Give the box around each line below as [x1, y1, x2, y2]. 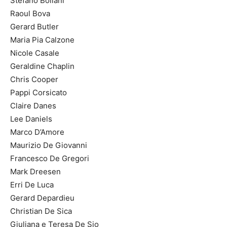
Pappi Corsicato [10, 87, 67, 97]
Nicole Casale [10, 48, 59, 58]
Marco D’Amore [10, 127, 64, 137]
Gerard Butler [10, 21, 59, 31]
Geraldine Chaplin [10, 61, 74, 71]
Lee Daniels [10, 113, 52, 124]
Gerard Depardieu [10, 193, 74, 203]
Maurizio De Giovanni [10, 140, 87, 150]
